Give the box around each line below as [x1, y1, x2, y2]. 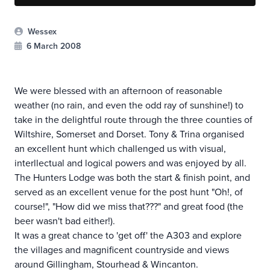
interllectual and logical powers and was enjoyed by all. [14, 156, 246, 170]
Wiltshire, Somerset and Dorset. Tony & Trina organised [14, 127, 244, 141]
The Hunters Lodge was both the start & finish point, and [14, 171, 250, 184]
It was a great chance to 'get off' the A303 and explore [14, 228, 242, 242]
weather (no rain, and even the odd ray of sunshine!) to [14, 98, 243, 112]
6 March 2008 [24, 40, 81, 52]
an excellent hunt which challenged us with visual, [14, 142, 226, 155]
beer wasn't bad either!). [14, 214, 115, 228]
